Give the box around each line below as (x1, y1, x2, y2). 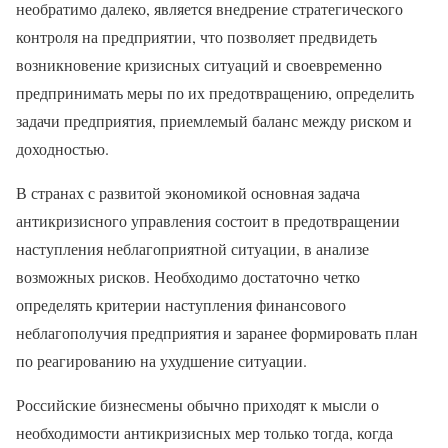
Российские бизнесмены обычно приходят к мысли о (16, 393, 379, 415)
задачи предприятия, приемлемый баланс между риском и (16, 109, 412, 131)
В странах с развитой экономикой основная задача (16, 181, 360, 203)
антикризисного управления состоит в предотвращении (16, 209, 400, 231)
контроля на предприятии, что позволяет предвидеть (16, 25, 377, 47)
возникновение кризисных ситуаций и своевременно (16, 53, 382, 75)
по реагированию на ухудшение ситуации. (16, 349, 307, 371)
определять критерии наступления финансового (16, 293, 346, 315)
